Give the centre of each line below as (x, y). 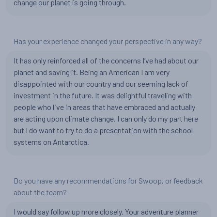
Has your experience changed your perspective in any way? (108, 41)
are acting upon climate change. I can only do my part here (106, 118)
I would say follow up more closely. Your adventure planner (106, 211)
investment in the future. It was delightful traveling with (103, 95)
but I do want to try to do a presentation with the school (103, 130)
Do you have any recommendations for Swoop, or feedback (108, 180)
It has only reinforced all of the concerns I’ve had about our (106, 60)
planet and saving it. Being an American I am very (92, 72)
